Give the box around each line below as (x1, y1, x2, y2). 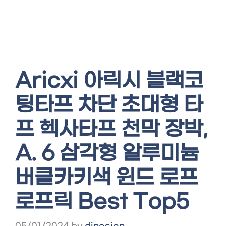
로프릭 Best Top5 (15, 190, 189, 214)
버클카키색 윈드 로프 (15, 166, 198, 190)
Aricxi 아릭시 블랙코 (15, 69, 203, 93)
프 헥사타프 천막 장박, (15, 118, 208, 142)
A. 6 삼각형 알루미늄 (15, 142, 199, 166)
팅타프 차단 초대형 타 (15, 93, 203, 118)
